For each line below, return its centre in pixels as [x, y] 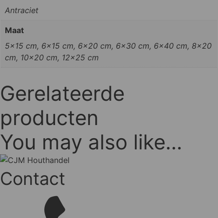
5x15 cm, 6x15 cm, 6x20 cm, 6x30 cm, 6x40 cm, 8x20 [108, 45]
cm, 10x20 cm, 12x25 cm [52, 57]
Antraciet [22, 10]
